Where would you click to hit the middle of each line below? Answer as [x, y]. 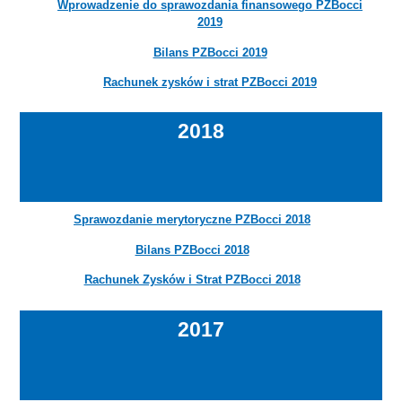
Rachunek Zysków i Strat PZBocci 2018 [192, 280]
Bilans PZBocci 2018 [192, 249]
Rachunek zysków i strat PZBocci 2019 [210, 82]
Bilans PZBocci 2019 [210, 52]
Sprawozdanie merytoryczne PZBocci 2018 [192, 220]
